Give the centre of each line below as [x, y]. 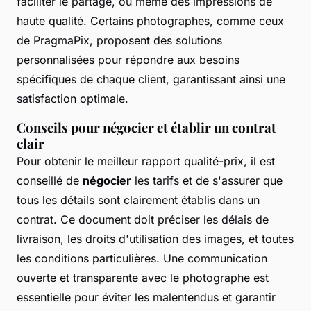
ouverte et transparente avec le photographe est [143, 278]
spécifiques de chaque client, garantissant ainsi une [151, 79]
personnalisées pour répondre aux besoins [128, 60]
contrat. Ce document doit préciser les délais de [143, 220]
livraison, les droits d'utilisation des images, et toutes [155, 239]
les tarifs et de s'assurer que [207, 181]
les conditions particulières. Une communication [142, 259]
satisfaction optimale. [73, 99]
